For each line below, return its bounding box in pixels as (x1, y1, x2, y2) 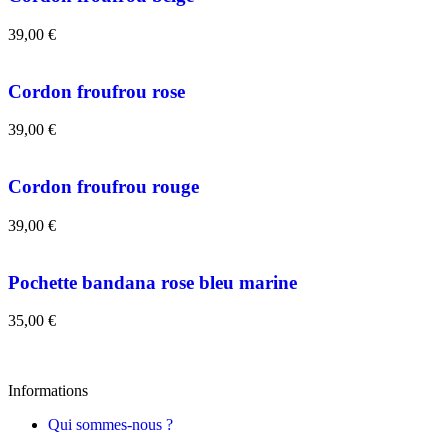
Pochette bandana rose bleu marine (8, 271, 297, 293)
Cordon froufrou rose (8, 80, 185, 102)
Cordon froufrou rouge (8, 176, 199, 198)
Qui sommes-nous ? (48, 416, 173, 434)
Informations (8, 382, 88, 400)
